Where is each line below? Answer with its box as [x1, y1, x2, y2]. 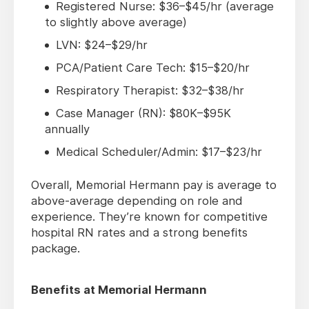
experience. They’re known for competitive [31, 210, 268, 224]
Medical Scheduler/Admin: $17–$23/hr [56, 145, 262, 159]
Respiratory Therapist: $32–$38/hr [56, 83, 244, 98]
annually [45, 122, 90, 137]
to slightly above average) [45, 15, 187, 30]
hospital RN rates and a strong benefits [31, 226, 248, 240]
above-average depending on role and [31, 194, 243, 208]
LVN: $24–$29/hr [56, 38, 148, 52]
